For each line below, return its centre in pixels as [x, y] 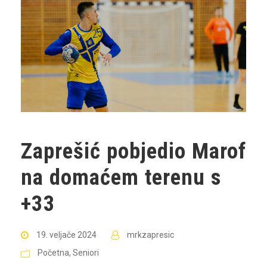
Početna [53, 252]
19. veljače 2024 [66, 235]
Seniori [86, 252]
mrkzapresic [150, 235]
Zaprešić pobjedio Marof [133, 151]
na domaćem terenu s [121, 177]
